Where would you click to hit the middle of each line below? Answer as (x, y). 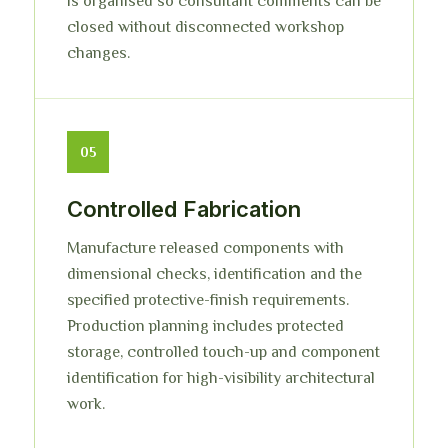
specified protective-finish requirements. (208, 300)
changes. (98, 53)
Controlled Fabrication (184, 209)
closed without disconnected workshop (205, 27)
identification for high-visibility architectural (221, 378)
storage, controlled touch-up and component (223, 352)
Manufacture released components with (205, 248)
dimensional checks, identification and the (214, 274)
